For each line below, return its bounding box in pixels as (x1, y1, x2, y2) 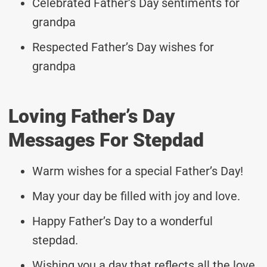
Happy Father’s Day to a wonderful (32, 213, 213, 228)
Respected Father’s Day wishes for (32, 39, 214, 54)
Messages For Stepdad (8, 128, 204, 151)
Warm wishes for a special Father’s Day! (32, 163, 243, 178)
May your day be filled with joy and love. (32, 188, 240, 203)
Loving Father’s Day (8, 104, 175, 128)
